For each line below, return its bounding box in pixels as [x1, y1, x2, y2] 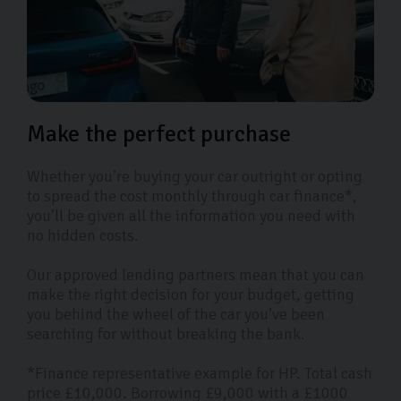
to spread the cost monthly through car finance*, [27, 186, 357, 207]
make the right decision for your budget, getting [27, 285, 354, 305]
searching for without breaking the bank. [27, 324, 305, 345]
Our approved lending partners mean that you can [27, 265, 364, 286]
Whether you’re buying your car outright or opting [27, 166, 363, 187]
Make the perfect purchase [27, 120, 291, 149]
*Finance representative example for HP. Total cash [27, 363, 372, 384]
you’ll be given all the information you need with [27, 206, 355, 226]
